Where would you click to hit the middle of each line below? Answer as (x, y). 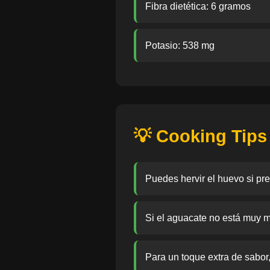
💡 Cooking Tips (200, 136)
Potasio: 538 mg (180, 46)
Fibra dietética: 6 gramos (198, 6)
